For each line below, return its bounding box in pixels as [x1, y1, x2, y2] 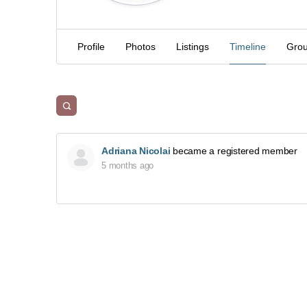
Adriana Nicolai [101, 145, 171, 156]
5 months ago [101, 160, 154, 171]
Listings [176, 41, 209, 52]
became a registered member [170, 145, 297, 156]
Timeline [230, 41, 266, 52]
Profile [77, 41, 105, 52]
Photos [125, 41, 156, 52]
